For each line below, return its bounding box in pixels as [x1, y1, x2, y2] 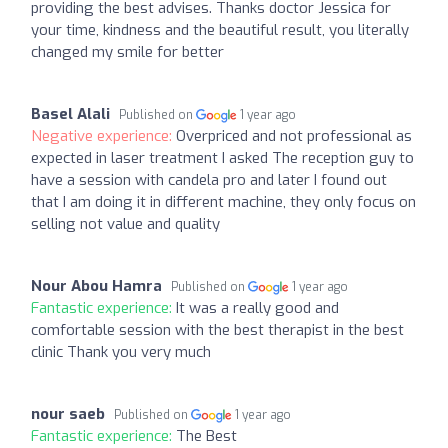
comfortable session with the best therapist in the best [31, 319, 404, 340]
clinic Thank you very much [31, 341, 211, 362]
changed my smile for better [31, 41, 224, 62]
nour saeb [31, 403, 105, 424]
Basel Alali [31, 103, 110, 124]
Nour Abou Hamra [31, 275, 162, 296]
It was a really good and [176, 297, 339, 318]
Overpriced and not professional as [176, 125, 412, 146]
